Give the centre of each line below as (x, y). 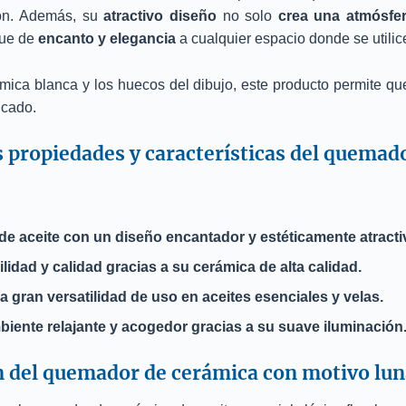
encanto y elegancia (107, 39)
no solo (247, 16)
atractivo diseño (160, 16)
